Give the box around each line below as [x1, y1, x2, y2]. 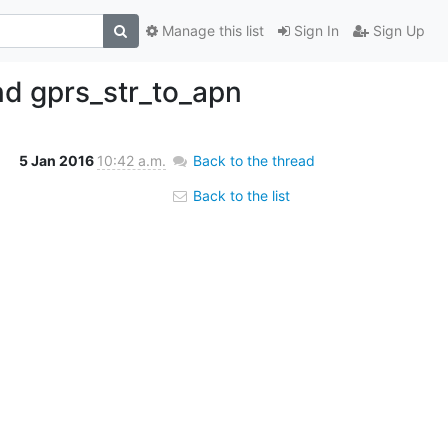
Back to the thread [192, 151, 315, 169]
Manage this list [157, 22, 264, 40]
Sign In [289, 22, 339, 40]
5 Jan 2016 [18, 151, 97, 169]
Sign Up [368, 22, 425, 40]
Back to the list [188, 186, 290, 204]
